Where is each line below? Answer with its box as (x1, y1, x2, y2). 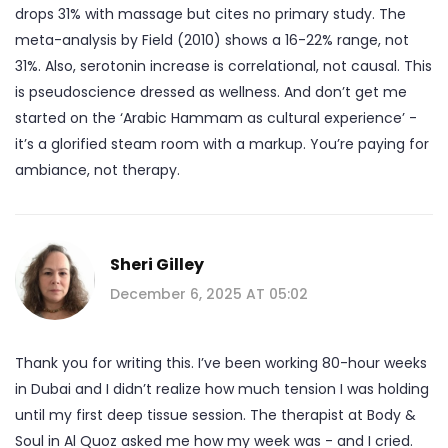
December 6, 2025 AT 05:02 (110, 283, 308, 304)
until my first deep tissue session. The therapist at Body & (15, 404, 416, 425)
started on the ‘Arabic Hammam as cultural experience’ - (15, 107, 417, 128)
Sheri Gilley (110, 252, 204, 276)
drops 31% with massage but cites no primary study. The (15, 3, 406, 24)
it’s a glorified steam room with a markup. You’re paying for (15, 133, 429, 154)
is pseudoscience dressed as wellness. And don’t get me (15, 81, 407, 102)
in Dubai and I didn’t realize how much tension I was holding (15, 378, 429, 399)
